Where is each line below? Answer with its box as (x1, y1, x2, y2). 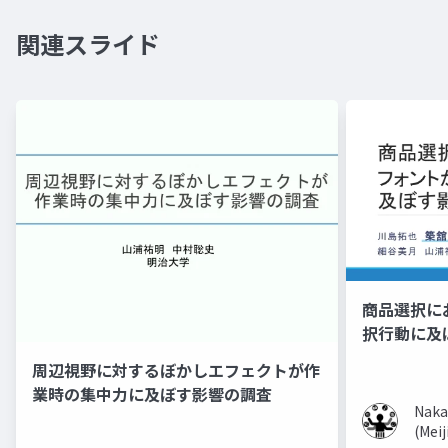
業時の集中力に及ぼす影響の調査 (32, 381, 272, 406)
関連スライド (16, 26, 160, 61)
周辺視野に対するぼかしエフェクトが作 (32, 357, 320, 382)
